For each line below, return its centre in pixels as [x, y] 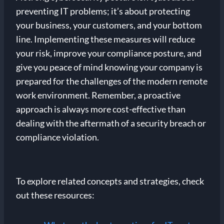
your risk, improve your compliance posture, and [109, 53]
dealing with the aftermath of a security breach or [111, 123]
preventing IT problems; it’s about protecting [103, 11]
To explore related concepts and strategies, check [110, 181]
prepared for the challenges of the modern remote [112, 81]
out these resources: [55, 195]
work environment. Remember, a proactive [98, 95]
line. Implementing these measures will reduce [105, 39]
